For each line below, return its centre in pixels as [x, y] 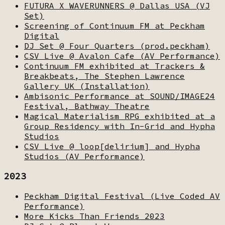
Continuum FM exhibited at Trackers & [115, 66]
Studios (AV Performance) [84, 156]
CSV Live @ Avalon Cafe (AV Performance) [122, 55]
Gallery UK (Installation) [87, 86]
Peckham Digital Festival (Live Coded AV [122, 196]
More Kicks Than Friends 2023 [94, 216]
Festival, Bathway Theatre [87, 106]
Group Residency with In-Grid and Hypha [120, 126]
